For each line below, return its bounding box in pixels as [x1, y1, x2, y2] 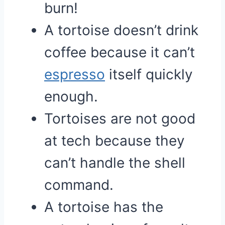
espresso [44, 66, 105, 83]
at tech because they [44, 132, 185, 149]
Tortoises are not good [44, 110, 195, 127]
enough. [44, 88, 98, 105]
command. [44, 176, 114, 193]
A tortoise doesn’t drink [44, 22, 198, 39]
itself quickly [105, 66, 193, 83]
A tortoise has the [44, 198, 163, 215]
